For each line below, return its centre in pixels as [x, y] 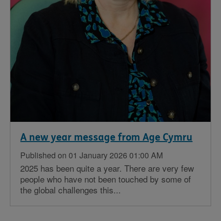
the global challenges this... [71, 190]
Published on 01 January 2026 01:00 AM [92, 155]
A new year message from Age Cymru [107, 138]
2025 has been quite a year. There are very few [107, 168]
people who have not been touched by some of [106, 179]
